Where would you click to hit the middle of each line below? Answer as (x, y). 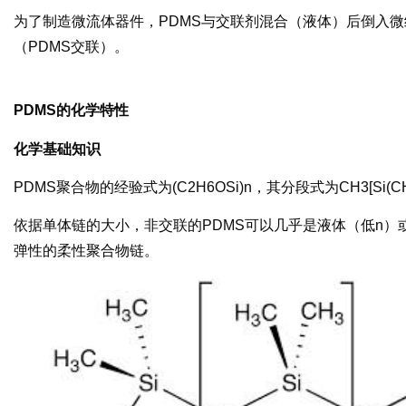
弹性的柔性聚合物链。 (86, 251)
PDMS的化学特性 (71, 111)
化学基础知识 (57, 149)
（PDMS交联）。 (71, 46)
